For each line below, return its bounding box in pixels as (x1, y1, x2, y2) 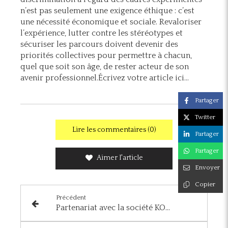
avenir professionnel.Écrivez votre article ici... (20, 73, 189, 82)
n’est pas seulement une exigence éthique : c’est (20, 6, 194, 15)
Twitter (195, 113, 215, 121)
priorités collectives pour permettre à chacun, (20, 50, 192, 60)
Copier (195, 181, 215, 188)
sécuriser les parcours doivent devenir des (20, 39, 178, 49)
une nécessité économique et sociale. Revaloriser (20, 17, 202, 26)
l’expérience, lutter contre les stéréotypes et (20, 28, 183, 38)
